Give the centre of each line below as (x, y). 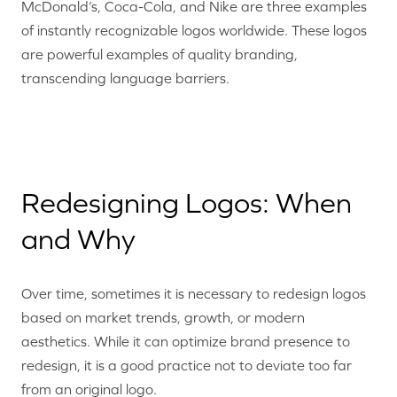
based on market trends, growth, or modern (163, 317)
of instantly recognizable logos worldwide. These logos (194, 31)
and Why (78, 240)
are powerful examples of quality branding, (160, 54)
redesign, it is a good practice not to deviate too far (187, 365)
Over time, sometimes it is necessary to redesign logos (194, 293)
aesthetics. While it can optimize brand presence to (186, 341)
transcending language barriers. (125, 78)
